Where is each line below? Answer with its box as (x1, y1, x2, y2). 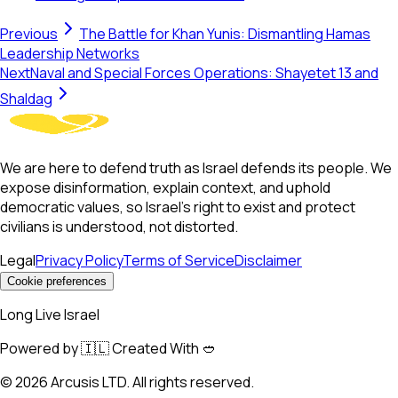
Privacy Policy (36, 250, 123, 270)
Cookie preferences (7, 274, 107, 288)
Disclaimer (235, 250, 302, 270)
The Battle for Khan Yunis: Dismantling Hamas (79, 23, 370, 44)
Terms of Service (123, 250, 235, 270)
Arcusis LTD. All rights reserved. (48, 371, 254, 392)
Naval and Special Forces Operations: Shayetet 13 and (30, 62, 378, 83)
